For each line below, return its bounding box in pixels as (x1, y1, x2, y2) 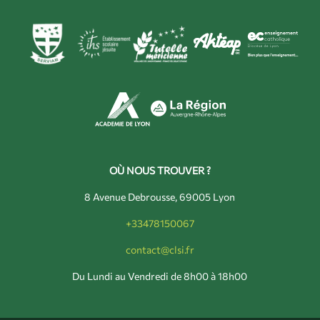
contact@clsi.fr (126, 244, 194, 256)
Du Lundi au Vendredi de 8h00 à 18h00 (72, 270, 248, 282)
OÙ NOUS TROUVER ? (109, 164, 211, 176)
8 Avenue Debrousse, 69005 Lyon (84, 191, 236, 203)
